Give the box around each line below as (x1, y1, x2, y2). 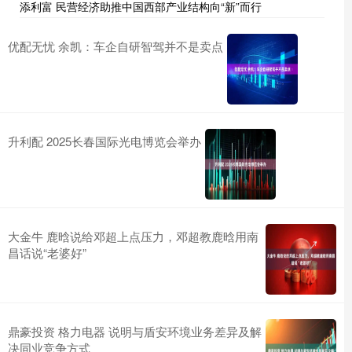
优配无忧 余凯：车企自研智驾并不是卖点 (8, 37, 223, 54)
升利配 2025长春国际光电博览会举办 (8, 132, 201, 149)
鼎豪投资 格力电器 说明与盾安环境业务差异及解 (8, 322, 262, 339)
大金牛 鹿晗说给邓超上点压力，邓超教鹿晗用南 (8, 227, 258, 244)
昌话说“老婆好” (8, 244, 86, 261)
